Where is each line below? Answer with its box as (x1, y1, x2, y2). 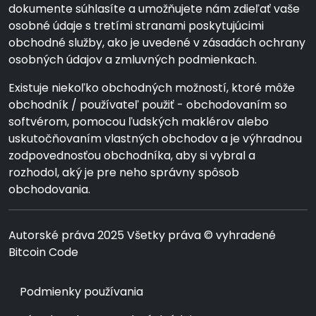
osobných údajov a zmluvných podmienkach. (8, 51, 257, 68)
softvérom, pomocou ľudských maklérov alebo (8, 114, 269, 130)
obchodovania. (8, 181, 90, 197)
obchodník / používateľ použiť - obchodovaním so (8, 97, 287, 113)
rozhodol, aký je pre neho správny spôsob (8, 164, 239, 181)
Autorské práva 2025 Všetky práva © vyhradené (8, 227, 276, 243)
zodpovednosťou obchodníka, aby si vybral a (8, 147, 255, 164)
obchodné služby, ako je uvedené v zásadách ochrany (8, 35, 305, 51)
